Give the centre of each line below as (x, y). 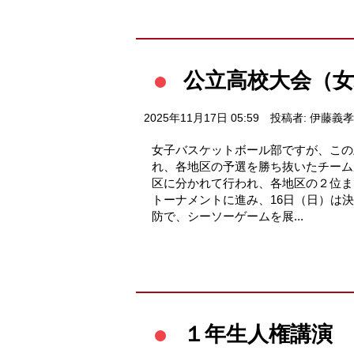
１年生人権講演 (258, 333)
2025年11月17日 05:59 (201, 118)
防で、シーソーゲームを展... (228, 216)
